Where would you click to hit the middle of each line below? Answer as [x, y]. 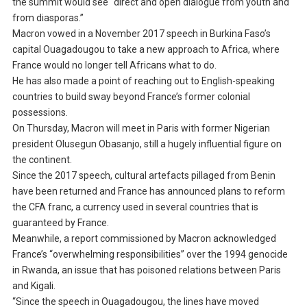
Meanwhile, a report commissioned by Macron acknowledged [144, 239]
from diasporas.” [48, 18]
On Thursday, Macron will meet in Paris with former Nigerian [141, 128]
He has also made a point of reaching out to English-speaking [143, 81]
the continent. [42, 160]
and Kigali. [34, 286]
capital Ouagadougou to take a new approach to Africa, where [146, 50]
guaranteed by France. [60, 223]
